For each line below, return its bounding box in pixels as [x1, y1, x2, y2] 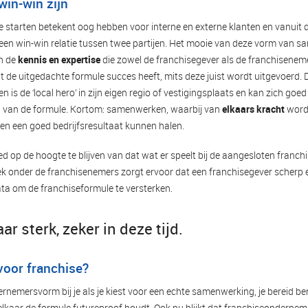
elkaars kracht [222, 102, 285, 115]
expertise [61, 52, 101, 66]
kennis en [18, 52, 60, 66]
